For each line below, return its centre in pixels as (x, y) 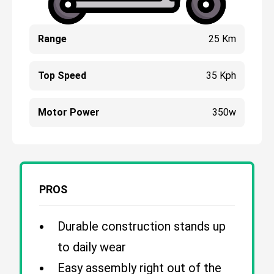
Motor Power (69, 112)
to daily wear (92, 247)
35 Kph (221, 76)
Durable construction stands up (142, 226)
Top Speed (62, 76)
